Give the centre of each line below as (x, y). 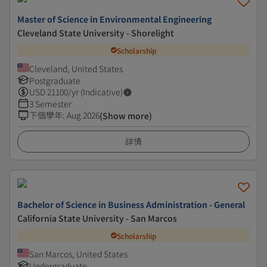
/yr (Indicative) (95, 92)
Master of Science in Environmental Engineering (114, 19)
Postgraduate (55, 80)
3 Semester (50, 104)
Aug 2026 (83, 115)
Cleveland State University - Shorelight (96, 33)
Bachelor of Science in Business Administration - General (131, 204)
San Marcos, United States (78, 254)
